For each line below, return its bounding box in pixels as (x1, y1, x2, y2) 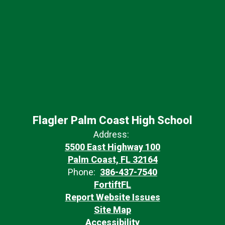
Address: (93, 129, 129, 140)
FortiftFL (94, 179, 131, 190)
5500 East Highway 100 (65, 141, 160, 152)
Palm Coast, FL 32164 (67, 154, 158, 165)
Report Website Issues (65, 191, 160, 202)
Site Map (94, 204, 131, 215)
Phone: (68, 166, 95, 177)
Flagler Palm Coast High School (33, 114, 192, 127)
